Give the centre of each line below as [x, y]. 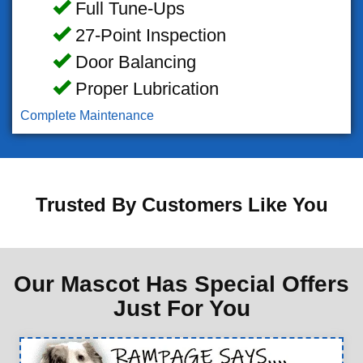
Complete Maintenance [87, 116]
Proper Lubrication [144, 89]
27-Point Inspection [148, 36]
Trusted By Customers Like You [181, 205]
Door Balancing [133, 62]
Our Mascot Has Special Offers [181, 284]
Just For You [181, 309]
